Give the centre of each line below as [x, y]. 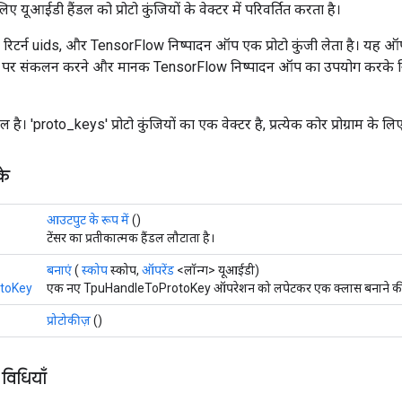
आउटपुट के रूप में [88, 219]
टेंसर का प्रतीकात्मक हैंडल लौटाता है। [131, 237]
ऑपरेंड [158, 270]
